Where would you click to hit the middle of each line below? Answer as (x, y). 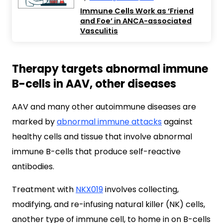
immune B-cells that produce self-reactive (96, 152)
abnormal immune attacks (109, 122)
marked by (34, 122)
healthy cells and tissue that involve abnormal (102, 137)
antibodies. (33, 167)
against (177, 122)
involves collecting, (141, 189)
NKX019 (89, 189)
